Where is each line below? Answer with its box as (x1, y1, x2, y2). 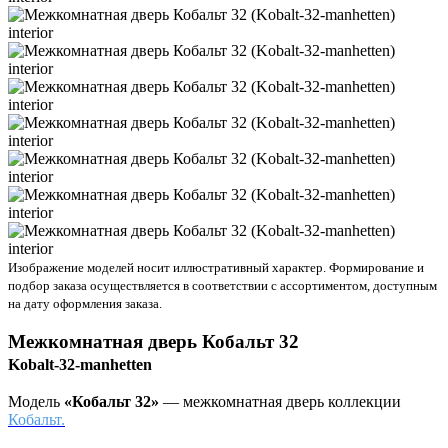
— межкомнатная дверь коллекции (163, 393, 401, 411)
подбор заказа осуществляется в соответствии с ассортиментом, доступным (8, 278, 437, 293)
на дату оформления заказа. (8, 296, 162, 311)
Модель (8, 393, 64, 411)
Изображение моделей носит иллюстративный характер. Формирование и (8, 260, 424, 275)
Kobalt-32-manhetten (8, 355, 152, 373)
